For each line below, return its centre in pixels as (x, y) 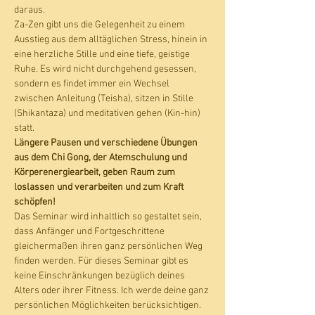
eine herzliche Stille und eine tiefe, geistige (103, 54)
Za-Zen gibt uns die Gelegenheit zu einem (101, 25)
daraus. (30, 10)
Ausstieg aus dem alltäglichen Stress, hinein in (112, 39)
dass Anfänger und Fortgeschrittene (90, 231)
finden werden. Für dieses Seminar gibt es (102, 261)
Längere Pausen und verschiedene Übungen (107, 143)
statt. (25, 128)
